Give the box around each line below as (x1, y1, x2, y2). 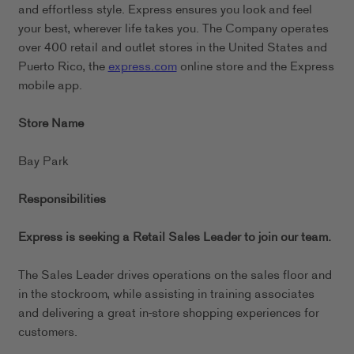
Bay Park (17, 153, 68, 171)
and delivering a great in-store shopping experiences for (17, 304, 319, 323)
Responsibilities (17, 190, 106, 209)
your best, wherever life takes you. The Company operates (17, 20, 329, 39)
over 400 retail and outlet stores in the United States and (17, 39, 327, 58)
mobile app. (17, 77, 82, 96)
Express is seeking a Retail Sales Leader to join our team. (17, 228, 331, 247)
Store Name (17, 115, 84, 134)
